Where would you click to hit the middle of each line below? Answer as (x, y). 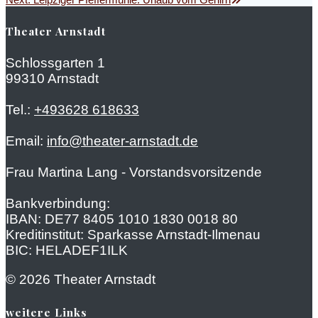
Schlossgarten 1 (55, 63)
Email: (26, 141)
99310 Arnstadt (52, 79)
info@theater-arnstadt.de (122, 141)
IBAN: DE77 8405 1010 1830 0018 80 (122, 219)
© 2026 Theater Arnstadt (81, 280)
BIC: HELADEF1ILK (67, 251)
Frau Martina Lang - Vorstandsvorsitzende (134, 172)
